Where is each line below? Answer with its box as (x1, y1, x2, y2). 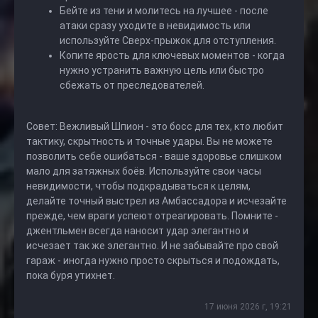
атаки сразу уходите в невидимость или (60, 20, 251, 31)
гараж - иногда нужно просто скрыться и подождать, (26, 255, 280, 266)
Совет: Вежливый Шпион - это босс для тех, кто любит (26, 121, 283, 132)
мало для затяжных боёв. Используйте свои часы (26, 165, 261, 177)
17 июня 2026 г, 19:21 (204, 302, 292, 312)
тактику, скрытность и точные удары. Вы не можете (26, 136, 273, 147)
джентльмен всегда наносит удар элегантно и (26, 225, 248, 236)
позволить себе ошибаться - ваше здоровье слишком (26, 150, 282, 162)
